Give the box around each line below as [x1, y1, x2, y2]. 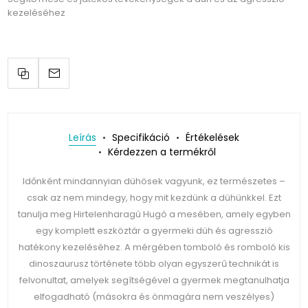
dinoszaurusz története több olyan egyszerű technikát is [29, 257, 279, 271]
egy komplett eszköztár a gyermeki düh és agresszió [35, 224, 273, 238]
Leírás [69, 131, 96, 145]
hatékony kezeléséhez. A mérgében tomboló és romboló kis [18, 241, 290, 254]
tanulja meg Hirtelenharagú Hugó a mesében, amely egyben [17, 208, 291, 221]
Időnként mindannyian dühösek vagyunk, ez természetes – [23, 175, 285, 188]
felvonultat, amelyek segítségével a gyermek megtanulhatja [19, 274, 289, 287]
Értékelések [186, 131, 239, 145]
